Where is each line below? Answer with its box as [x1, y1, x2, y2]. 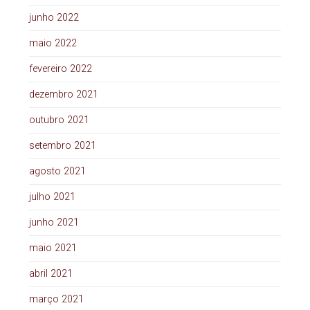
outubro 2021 [28, 114, 89, 127]
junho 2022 [28, 12, 79, 24]
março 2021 [28, 293, 84, 306]
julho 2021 [28, 191, 75, 203]
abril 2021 [28, 268, 73, 280]
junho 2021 [28, 217, 79, 229]
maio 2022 [28, 37, 77, 50]
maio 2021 [28, 242, 77, 255]
